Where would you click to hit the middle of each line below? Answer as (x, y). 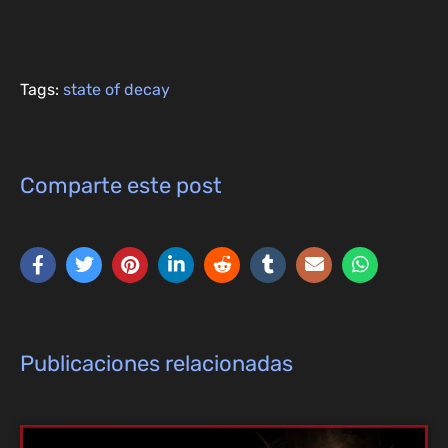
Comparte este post (121, 186)
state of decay (116, 90)
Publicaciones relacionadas (156, 364)
